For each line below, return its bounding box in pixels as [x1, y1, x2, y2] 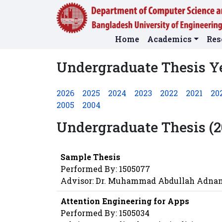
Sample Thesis [60, 152, 120, 163]
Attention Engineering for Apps [60, 196, 189, 207]
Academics [147, 34, 192, 45]
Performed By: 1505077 [60, 164, 150, 174]
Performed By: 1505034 [60, 208, 150, 219]
